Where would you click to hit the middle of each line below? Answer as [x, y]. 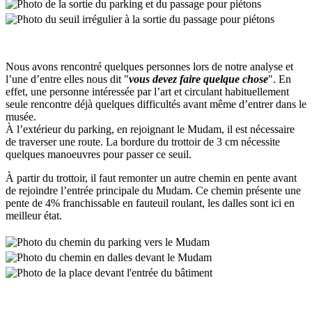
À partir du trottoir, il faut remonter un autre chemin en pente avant [151, 178]
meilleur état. [34, 216]
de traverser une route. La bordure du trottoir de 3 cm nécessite [143, 142]
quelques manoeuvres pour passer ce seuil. [99, 155]
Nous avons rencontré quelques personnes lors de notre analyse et [149, 67]
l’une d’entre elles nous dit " [67, 79]
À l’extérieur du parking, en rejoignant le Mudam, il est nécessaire [150, 130]
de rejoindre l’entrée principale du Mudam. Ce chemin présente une [153, 191]
